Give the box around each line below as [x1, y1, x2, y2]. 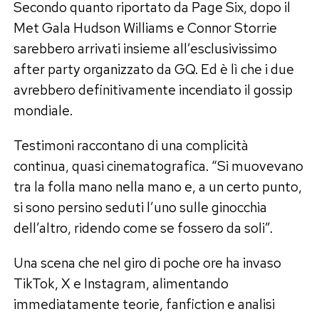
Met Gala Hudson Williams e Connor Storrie [13, 18, 277, 37]
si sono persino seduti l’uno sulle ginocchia [13, 197, 267, 216]
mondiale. [13, 100, 73, 120]
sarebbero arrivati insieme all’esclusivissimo [13, 38, 277, 58]
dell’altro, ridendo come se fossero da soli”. [13, 218, 273, 237]
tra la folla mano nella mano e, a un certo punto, [13, 177, 302, 196]
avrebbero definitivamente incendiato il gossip [13, 80, 293, 99]
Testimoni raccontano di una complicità [13, 135, 249, 155]
